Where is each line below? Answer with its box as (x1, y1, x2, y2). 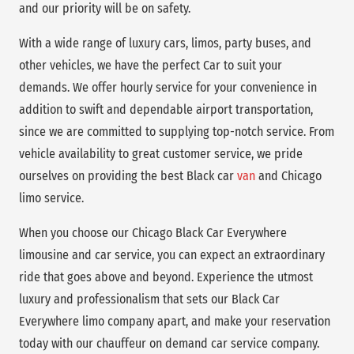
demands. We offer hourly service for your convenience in (19, 79, 317, 95)
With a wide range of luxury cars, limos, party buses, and (19, 35, 311, 51)
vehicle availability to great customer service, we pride (19, 145, 303, 161)
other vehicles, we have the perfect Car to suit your (19, 57, 282, 73)
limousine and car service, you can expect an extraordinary (19, 247, 325, 262)
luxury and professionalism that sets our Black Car (19, 291, 280, 307)
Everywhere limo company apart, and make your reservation (19, 313, 330, 329)
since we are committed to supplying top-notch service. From (19, 123, 334, 139)
